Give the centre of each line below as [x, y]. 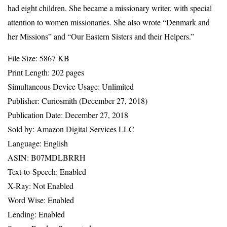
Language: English [38, 143]
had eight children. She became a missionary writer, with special [110, 8]
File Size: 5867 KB [39, 58]
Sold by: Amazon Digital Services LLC [71, 129]
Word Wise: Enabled [41, 200]
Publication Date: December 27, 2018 [68, 115]
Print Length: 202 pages [46, 72]
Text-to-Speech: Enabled [47, 172]
